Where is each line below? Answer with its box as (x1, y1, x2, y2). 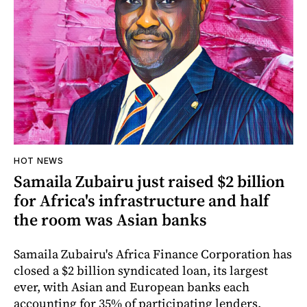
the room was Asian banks (14, 208, 207, 232)
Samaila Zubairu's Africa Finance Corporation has (14, 245, 292, 263)
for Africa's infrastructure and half (14, 189, 269, 212)
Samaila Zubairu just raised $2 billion (14, 170, 285, 193)
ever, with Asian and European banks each (14, 278, 249, 296)
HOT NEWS (14, 156, 64, 167)
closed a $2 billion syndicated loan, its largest (14, 262, 268, 280)
